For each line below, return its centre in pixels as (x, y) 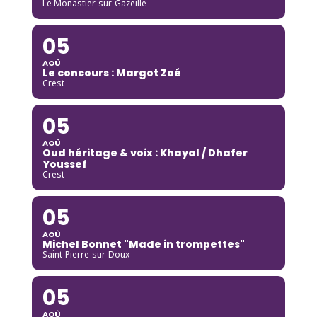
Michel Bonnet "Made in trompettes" (143, 244)
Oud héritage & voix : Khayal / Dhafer (145, 152)
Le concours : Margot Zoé (111, 73)
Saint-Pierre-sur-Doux (86, 254)
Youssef (64, 164)
